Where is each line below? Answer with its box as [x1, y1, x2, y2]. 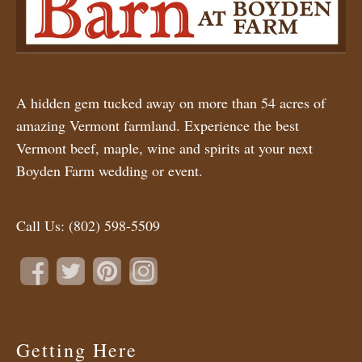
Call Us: [16, 216, 69, 236]
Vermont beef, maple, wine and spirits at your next [16, 138, 313, 158]
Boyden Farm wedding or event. [16, 161, 203, 181]
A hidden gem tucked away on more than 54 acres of [16, 93, 326, 113]
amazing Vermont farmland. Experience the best [16, 116, 299, 136]
